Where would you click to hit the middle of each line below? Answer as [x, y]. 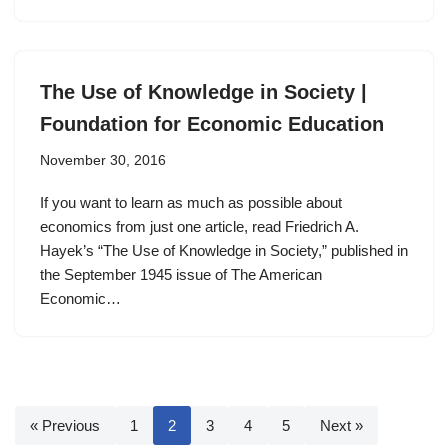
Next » [341, 425]
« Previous [65, 425]
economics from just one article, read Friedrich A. [199, 226]
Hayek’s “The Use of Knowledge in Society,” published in [224, 250]
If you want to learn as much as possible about [191, 202]
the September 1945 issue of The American [181, 274]
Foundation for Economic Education [212, 124]
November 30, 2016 [103, 160]
